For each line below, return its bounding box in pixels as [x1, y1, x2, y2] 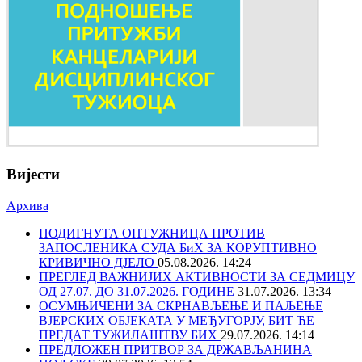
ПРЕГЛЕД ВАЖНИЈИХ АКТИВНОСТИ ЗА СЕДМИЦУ [39, 269, 355, 284]
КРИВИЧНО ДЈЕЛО [39, 255, 158, 269]
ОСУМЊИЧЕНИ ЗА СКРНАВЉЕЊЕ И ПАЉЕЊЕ [39, 298, 323, 313]
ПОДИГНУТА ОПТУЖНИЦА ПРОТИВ [39, 225, 265, 240]
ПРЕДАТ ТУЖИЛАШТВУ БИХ [39, 327, 221, 342]
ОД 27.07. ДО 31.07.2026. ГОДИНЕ [39, 284, 238, 298]
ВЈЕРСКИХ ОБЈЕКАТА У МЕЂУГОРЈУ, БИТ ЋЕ [39, 313, 314, 327]
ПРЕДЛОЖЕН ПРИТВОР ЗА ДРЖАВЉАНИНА [39, 342, 312, 356]
